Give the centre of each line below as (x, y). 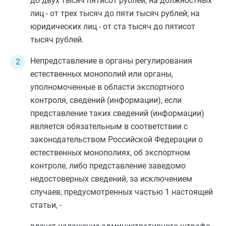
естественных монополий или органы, (102, 74)
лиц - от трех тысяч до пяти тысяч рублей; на (115, 13)
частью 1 (152, 192)
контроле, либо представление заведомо (108, 166)
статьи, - (46, 205)
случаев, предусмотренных (82, 192)
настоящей (191, 192)
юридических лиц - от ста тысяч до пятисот (113, 26)
